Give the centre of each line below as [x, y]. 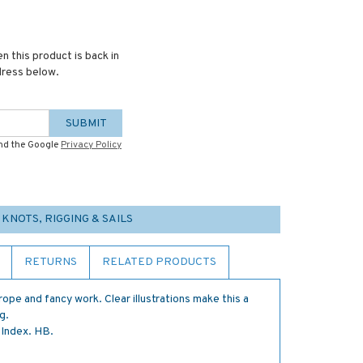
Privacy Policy [91, 145]
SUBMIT [86, 124]
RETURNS [51, 262]
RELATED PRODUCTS [159, 262]
